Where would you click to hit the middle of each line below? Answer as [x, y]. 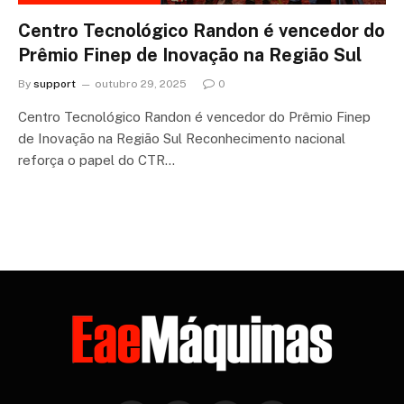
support [55, 83]
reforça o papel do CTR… [96, 160]
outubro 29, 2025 [141, 83]
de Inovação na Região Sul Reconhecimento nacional [182, 138]
